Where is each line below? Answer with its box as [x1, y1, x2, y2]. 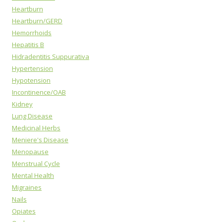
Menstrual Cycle [12, 159, 60, 168]
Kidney [12, 100, 33, 109]
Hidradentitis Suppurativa [12, 52, 89, 61]
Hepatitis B [12, 40, 44, 49]
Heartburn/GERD [12, 16, 62, 25]
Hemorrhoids [12, 28, 52, 37]
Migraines [12, 183, 42, 192]
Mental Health [12, 171, 54, 180]
